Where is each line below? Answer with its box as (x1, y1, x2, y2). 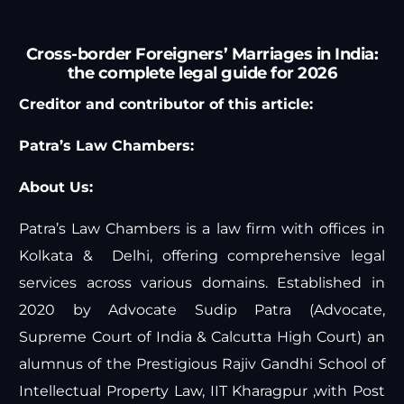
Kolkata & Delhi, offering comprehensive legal (19, 247, 385, 265)
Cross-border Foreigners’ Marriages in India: (25, 44, 379, 65)
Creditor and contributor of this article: (19, 96, 314, 114)
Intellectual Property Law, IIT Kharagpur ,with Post (19, 382, 385, 400)
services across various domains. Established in (19, 274, 385, 292)
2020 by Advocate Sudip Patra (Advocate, (19, 301, 385, 319)
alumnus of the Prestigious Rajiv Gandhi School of (19, 355, 385, 373)
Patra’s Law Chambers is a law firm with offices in (19, 220, 385, 238)
